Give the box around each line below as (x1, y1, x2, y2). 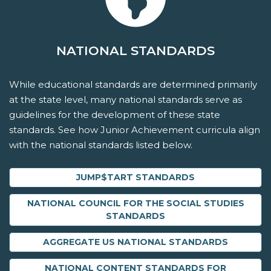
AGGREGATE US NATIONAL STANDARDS (43, 237, 228, 248)
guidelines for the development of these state (9, 109, 220, 121)
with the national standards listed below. (9, 139, 192, 151)
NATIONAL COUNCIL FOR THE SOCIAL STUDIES (27, 198, 244, 209)
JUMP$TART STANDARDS (76, 172, 195, 183)
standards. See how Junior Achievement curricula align (9, 124, 260, 136)
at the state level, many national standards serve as (9, 94, 242, 106)
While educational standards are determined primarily (9, 79, 257, 91)
